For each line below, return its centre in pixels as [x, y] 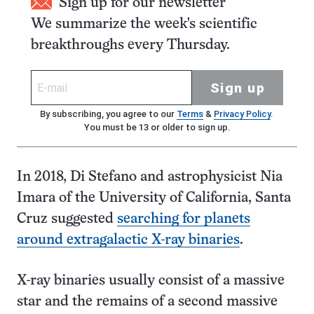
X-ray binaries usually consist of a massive [151, 281]
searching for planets [184, 219]
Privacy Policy [242, 114]
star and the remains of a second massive [147, 302]
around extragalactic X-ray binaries [128, 240]
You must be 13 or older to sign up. [157, 127]
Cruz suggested [67, 219]
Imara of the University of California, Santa [154, 198]
